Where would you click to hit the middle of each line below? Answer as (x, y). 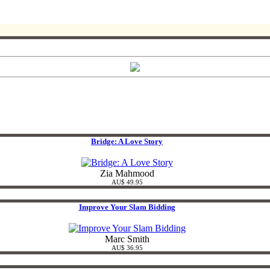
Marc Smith (127, 239)
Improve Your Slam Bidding (127, 207)
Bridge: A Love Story (127, 142)
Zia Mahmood (127, 174)
